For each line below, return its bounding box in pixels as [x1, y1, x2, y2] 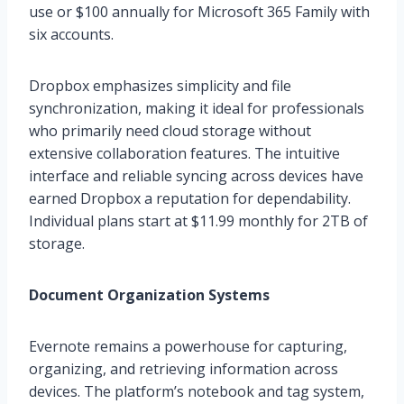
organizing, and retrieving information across [29, 359, 338, 379]
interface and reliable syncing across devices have [29, 166, 363, 186]
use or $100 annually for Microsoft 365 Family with [29, 2, 370, 22]
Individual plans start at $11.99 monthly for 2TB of [29, 211, 368, 231]
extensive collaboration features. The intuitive [29, 143, 340, 163]
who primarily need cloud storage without [29, 121, 311, 141]
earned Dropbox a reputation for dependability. [29, 188, 351, 208]
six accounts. [29, 24, 114, 44]
